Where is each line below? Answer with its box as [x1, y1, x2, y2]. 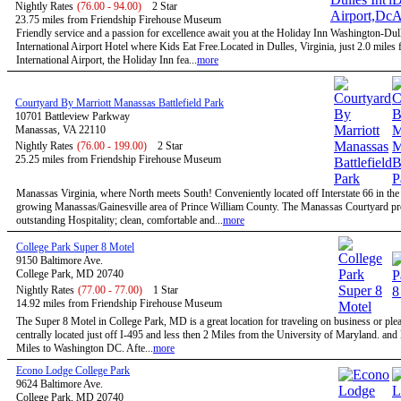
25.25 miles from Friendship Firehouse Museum [15, 153, 221, 166]
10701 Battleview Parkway [15, 110, 130, 123]
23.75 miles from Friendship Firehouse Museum [15, 13, 221, 26]
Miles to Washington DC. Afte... [16, 342, 153, 354]
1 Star [153, 284, 178, 296]
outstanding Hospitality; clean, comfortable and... [16, 214, 223, 226]
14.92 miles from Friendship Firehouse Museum [16, 297, 222, 310]
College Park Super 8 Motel [16, 241, 134, 253]
